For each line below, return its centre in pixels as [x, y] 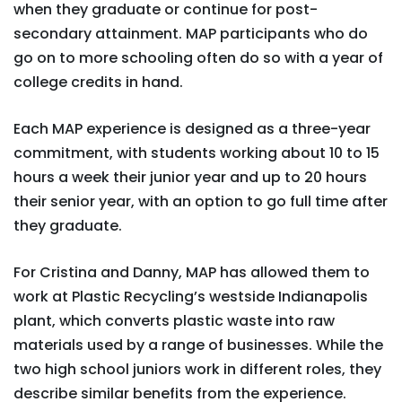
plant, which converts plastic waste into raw [174, 321]
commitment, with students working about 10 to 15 [197, 153]
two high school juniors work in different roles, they [197, 369]
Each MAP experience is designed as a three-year [192, 129]
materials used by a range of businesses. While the [198, 345]
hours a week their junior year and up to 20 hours [190, 177]
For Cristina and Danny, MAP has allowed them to [192, 272]
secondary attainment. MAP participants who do [191, 34]
